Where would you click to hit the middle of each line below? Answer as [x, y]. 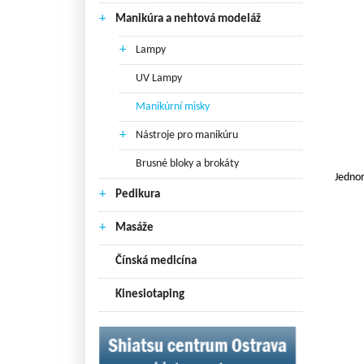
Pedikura [138, 195]
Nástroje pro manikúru [187, 135]
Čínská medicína [156, 261]
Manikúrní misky [173, 107]
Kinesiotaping [150, 295]
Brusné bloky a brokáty [187, 164]
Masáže [134, 228]
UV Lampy [159, 78]
